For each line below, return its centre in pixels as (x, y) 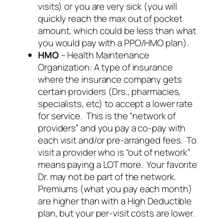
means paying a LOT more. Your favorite (118, 164)
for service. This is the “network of (107, 116)
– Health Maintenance (104, 55)
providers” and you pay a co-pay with (112, 128)
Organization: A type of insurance (105, 67)
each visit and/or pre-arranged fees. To (117, 140)
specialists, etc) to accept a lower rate (115, 103)
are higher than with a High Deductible (115, 201)
